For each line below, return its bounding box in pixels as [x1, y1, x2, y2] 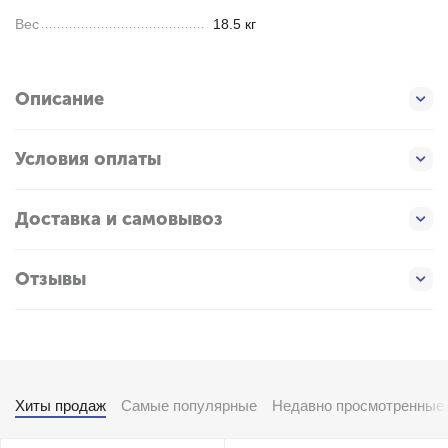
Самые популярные [121, 396, 257, 414]
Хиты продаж [15, 396, 106, 414]
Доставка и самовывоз [15, 208, 223, 231]
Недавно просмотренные [272, 396, 444, 414]
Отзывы [15, 268, 86, 291]
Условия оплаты [15, 148, 161, 171]
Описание [15, 88, 104, 111]
